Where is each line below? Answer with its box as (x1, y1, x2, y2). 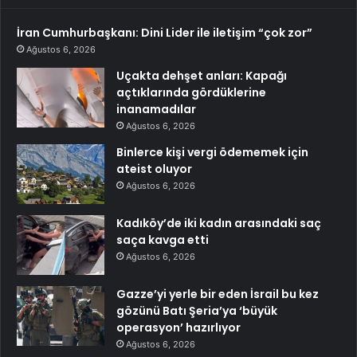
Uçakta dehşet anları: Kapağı (116, 68, 287, 84)
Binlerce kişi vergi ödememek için (116, 144, 308, 161)
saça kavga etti (116, 232, 209, 249)
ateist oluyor (116, 161, 192, 178)
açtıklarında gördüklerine (116, 84, 266, 101)
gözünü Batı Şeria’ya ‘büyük (116, 303, 277, 320)
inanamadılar (116, 101, 196, 118)
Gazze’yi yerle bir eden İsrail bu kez (116, 286, 319, 303)
